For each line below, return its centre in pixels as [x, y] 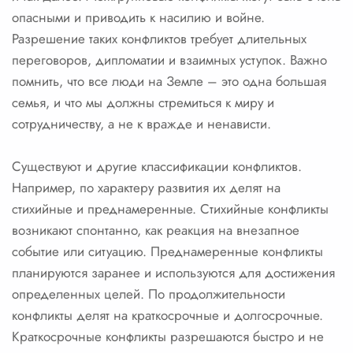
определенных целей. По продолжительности [149, 294]
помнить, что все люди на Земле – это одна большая [169, 81]
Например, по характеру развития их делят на [146, 188]
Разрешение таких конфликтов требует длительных [159, 39]
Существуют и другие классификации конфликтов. [157, 166]
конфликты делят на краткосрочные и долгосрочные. [167, 315]
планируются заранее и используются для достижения [173, 273]
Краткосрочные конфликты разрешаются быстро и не [168, 336]
